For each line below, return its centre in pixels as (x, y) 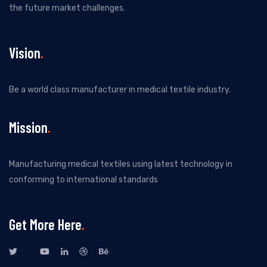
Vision (25, 52)
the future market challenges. (67, 8)
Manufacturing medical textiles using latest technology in (121, 164)
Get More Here (45, 224)
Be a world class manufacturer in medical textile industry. (120, 89)
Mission (28, 127)
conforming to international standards (83, 179)
